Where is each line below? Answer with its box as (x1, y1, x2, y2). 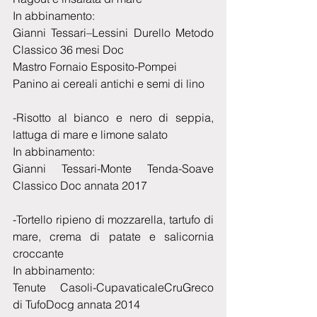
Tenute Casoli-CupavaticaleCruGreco (13, 280, 214, 295)
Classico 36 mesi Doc (13, 42, 124, 57)
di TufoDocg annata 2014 (13, 297, 140, 312)
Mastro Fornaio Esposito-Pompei (13, 59, 177, 74)
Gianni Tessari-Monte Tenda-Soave (13, 161, 214, 176)
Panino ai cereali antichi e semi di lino (13, 76, 204, 91)
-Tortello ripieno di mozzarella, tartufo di (13, 212, 214, 227)
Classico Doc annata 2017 (13, 178, 147, 193)
